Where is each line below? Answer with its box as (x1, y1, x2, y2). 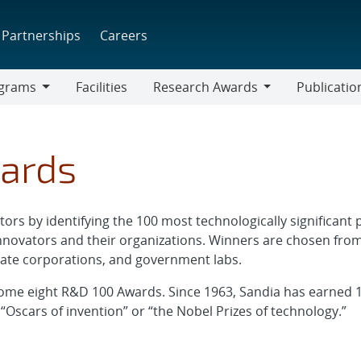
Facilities (75, 78, 127, 96)
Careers (100, 26, 148, 44)
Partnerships (2, 26, 81, 44)
